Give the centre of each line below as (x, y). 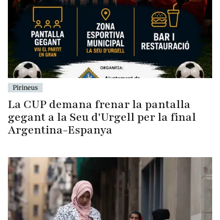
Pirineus (25, 87)
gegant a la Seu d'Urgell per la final (102, 117)
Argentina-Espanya (60, 130)
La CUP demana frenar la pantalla (99, 104)
